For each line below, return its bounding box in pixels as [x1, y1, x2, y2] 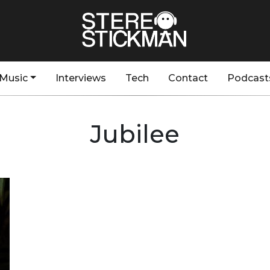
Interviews [55, 72, 106, 84]
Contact [168, 72, 208, 84]
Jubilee [90, 119, 180, 149]
